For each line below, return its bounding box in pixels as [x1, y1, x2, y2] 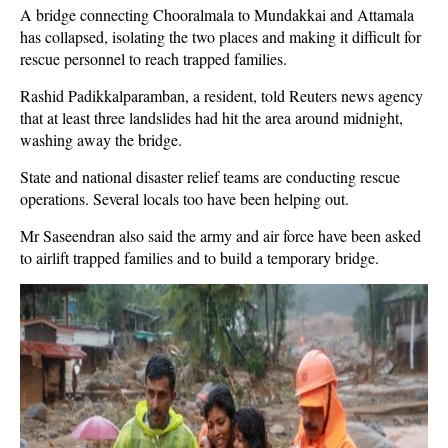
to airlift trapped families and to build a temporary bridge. [20, 247, 379, 268]
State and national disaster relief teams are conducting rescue [20, 166, 400, 187]
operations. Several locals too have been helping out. [20, 188, 349, 209]
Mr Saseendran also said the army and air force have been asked [20, 225, 421, 246]
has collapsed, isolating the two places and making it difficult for [20, 26, 421, 47]
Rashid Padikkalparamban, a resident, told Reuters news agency [20, 85, 423, 106]
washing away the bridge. [20, 129, 182, 150]
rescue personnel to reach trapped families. [20, 48, 287, 69]
